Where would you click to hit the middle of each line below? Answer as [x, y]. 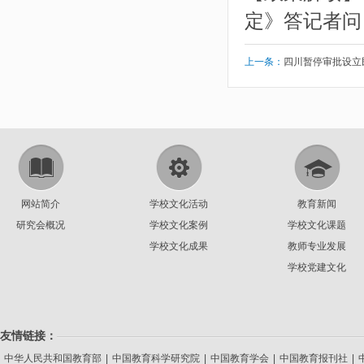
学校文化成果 [179, 246]
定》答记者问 [303, 21]
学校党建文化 [317, 267]
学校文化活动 [179, 204]
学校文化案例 [179, 225]
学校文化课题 [317, 225]
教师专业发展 [317, 246]
